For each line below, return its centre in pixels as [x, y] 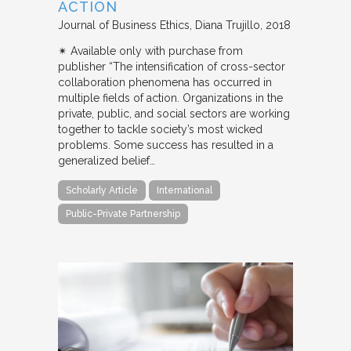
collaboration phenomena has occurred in [165, 83]
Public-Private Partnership [123, 214]
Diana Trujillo [228, 25]
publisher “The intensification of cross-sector [172, 67]
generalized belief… [107, 161]
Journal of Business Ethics [124, 25]
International [185, 191]
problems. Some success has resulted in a [166, 145]
